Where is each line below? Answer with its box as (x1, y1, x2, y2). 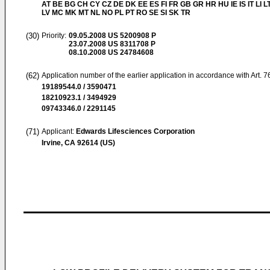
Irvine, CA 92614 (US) (42, 139, 115, 147)
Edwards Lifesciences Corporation (76, 127, 195, 136)
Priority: (42, 31, 66, 40)
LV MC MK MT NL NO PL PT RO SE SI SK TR (42, 8, 190, 17)
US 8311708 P (106, 40, 155, 48)
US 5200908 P (106, 31, 156, 40)
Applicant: (42, 127, 76, 136)
